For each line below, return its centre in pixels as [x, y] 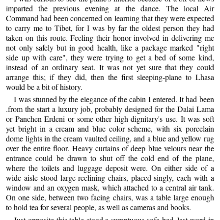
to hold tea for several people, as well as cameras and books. [99, 207]
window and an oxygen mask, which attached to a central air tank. [110, 188]
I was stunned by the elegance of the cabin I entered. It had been [114, 99]
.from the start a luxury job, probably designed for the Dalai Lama [110, 109]
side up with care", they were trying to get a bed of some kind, [110, 57]
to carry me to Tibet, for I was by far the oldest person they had [110, 28]
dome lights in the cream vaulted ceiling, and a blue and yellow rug [110, 138]
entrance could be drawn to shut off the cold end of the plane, [110, 158]
